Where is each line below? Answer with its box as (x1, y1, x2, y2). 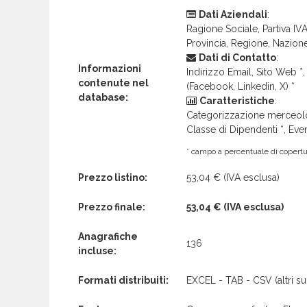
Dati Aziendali (199, 8, 267, 20)
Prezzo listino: (78, 171, 147, 183)
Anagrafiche (78, 230, 138, 242)
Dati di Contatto (199, 51, 276, 63)
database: (78, 91, 128, 103)
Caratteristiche (199, 95, 275, 106)
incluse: (78, 245, 116, 256)
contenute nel (78, 77, 149, 88)
